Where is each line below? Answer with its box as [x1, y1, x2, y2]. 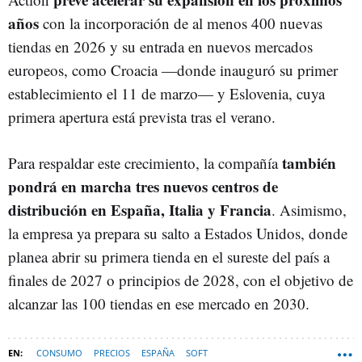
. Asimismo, [271, 199, 347, 220]
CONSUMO [36, 346, 82, 359]
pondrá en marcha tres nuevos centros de [8, 175, 278, 197]
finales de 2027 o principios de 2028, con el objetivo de [8, 269, 353, 290]
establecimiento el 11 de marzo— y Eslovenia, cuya [8, 82, 325, 103]
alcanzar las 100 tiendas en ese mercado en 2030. [8, 293, 309, 314]
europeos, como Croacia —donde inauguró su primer [8, 59, 338, 80]
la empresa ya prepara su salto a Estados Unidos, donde [8, 222, 347, 243]
